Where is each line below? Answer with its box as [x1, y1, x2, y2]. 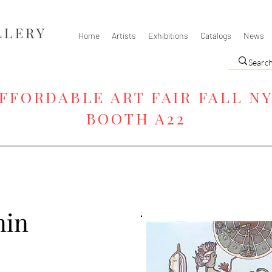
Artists [111, 30, 136, 41]
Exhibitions [148, 30, 188, 41]
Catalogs [200, 30, 231, 41]
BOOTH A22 [86, 108, 186, 128]
